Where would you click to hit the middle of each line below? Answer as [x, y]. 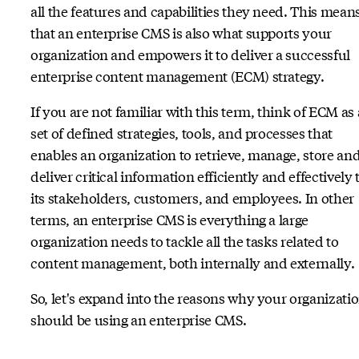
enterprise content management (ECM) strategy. [179, 75]
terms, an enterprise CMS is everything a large [170, 219]
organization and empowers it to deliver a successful [190, 54]
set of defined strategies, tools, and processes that [182, 132]
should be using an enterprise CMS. [139, 320]
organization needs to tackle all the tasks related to [185, 240]
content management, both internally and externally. [193, 262]
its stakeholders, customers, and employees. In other [192, 197]
